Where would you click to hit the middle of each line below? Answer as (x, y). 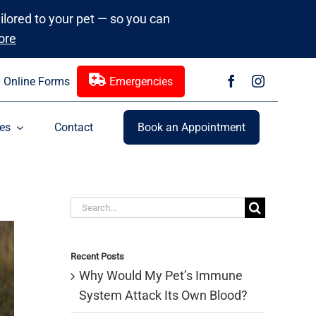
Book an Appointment (192, 127)
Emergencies (141, 81)
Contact (73, 127)
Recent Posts (97, 256)
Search (89, 206)
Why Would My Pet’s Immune (161, 276)
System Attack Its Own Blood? (163, 296)
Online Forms (36, 81)
